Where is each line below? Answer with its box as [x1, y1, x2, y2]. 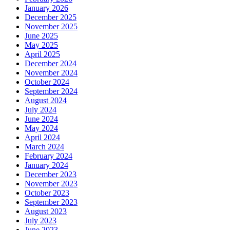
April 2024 [25, 133, 60, 142]
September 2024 [25, 87, 78, 96]
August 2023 [25, 207, 67, 216]
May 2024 [25, 124, 58, 133]
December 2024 [25, 59, 76, 68]
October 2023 [25, 188, 69, 198]
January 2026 [25, 4, 68, 13]
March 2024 [25, 142, 64, 151]
